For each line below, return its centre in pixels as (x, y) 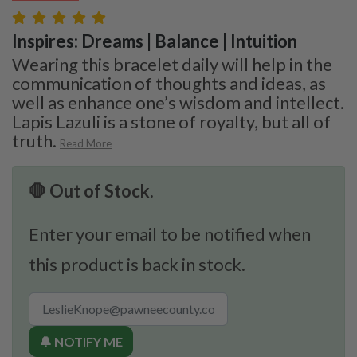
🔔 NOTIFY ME (81, 341)
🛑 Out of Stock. (91, 190)
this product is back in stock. (137, 264)
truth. (34, 140)
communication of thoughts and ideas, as (169, 83)
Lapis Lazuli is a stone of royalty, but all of (171, 121)
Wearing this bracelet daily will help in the (172, 64)
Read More (86, 143)
